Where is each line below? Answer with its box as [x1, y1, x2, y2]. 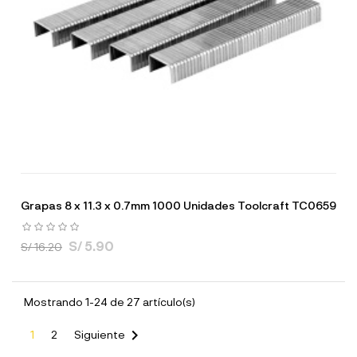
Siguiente [74, 327, 125, 341]
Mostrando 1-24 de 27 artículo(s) [24, 295, 195, 308]
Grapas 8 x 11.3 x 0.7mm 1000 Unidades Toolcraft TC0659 [21, 198, 336, 212]
